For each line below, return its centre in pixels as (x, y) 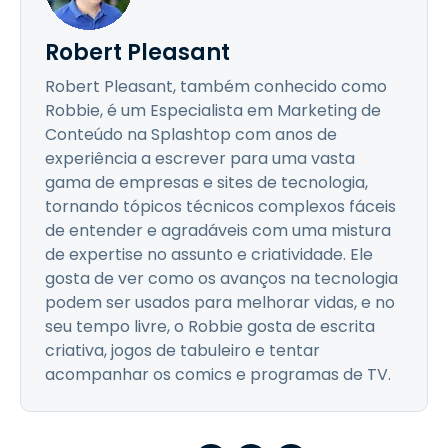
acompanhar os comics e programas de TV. (218, 374)
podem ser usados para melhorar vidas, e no (220, 302)
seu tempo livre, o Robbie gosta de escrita (210, 326)
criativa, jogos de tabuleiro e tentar (182, 350)
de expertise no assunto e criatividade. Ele (209, 254)
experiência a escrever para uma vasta (200, 158)
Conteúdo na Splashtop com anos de (191, 134)
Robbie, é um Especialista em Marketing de (213, 110)
